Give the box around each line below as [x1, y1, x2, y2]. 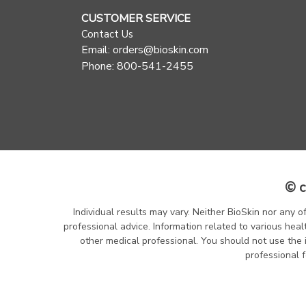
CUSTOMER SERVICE [81, 11, 191, 27]
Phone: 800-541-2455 [81, 59, 193, 74]
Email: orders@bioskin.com [81, 42, 208, 58]
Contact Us [81, 27, 133, 42]
